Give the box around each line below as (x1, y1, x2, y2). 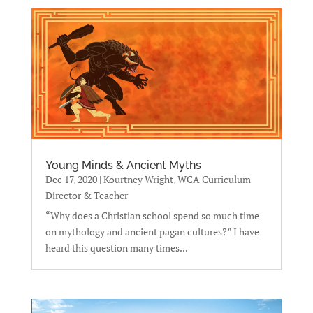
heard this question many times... (45, 241, 188, 255)
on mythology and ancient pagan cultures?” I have (45, 225, 259, 239)
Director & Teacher (45, 189, 128, 203)
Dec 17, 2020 (45, 173, 97, 187)
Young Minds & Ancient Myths (45, 159, 201, 173)
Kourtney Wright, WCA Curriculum (103, 173, 251, 187)
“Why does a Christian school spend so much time (45, 209, 259, 223)
